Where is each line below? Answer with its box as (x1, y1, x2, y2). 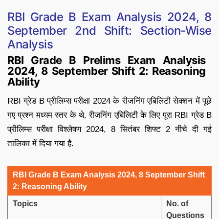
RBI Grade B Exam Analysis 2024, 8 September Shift (13, 171, 205, 179)
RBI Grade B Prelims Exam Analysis (7, 54, 206, 67)
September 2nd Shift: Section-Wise (7, 23, 212, 38)
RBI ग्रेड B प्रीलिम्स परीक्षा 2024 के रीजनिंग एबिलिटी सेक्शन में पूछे (7, 96, 212, 106)
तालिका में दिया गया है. (7, 139, 74, 149)
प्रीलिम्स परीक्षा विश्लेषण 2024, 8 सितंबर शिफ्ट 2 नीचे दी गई (7, 125, 212, 134)
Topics (13, 199, 38, 208)
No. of (166, 199, 188, 208)
